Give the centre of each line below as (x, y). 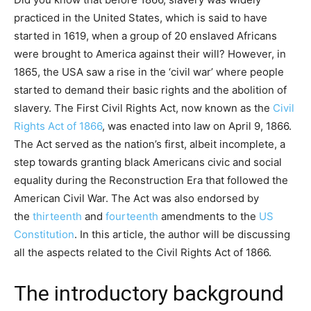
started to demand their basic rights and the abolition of (150, 90)
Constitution (44, 234)
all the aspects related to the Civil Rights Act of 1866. (143, 252)
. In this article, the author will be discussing (182, 234)
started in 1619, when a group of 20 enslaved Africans (145, 35)
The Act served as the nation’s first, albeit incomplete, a (150, 144)
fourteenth (133, 216)
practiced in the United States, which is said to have (141, 17)
